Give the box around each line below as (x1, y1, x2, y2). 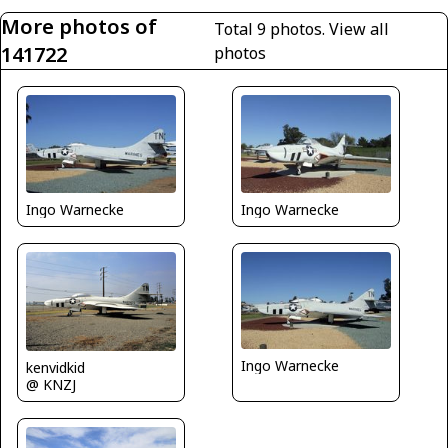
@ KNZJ (26, 375, 76, 395)
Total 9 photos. (214, 17, 330, 40)
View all (329, 17, 390, 40)
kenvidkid (26, 358, 85, 378)
